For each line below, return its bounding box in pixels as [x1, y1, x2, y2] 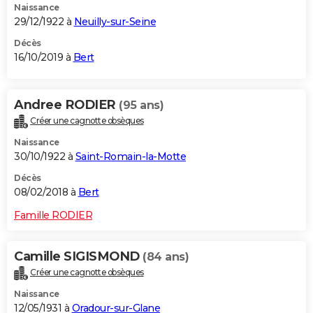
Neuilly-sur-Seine [73, 15, 156, 29]
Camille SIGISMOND [14, 249, 143, 265]
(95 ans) [119, 99, 163, 112]
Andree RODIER [14, 97, 119, 113]
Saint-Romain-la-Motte [75, 150, 186, 163]
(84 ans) [143, 250, 189, 264]
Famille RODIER [14, 209, 92, 222]
